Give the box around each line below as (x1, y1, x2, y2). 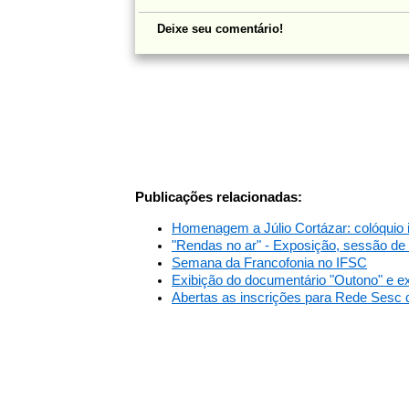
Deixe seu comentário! (157, 22, 283, 36)
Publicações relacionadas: (135, 190, 302, 204)
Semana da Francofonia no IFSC (172, 255, 367, 270)
